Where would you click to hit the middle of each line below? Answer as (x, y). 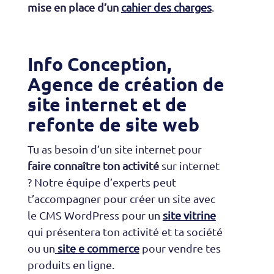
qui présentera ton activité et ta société (125, 232)
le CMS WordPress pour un (95, 215)
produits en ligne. (71, 265)
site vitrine (189, 215)
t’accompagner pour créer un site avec (121, 199)
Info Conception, (99, 64)
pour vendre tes (180, 248)
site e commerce (97, 248)
